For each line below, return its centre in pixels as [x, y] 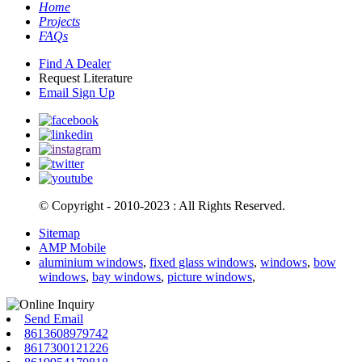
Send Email [54, 318]
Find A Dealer [75, 63]
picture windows [210, 276]
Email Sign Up [77, 92]
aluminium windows [91, 262]
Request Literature [86, 78]
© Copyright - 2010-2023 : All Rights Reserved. [162, 205]
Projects [59, 21]
